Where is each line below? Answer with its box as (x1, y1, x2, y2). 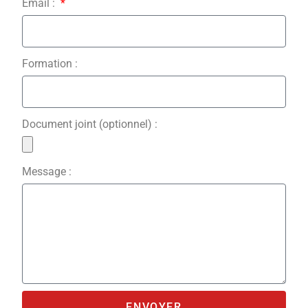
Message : (22, 165, 72, 179)
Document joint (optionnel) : (22, 118, 158, 131)
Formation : (22, 57, 78, 71)
